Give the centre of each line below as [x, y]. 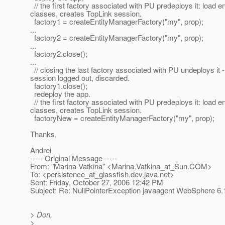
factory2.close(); [59, 54]
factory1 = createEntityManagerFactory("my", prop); [117, 22]
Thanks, [43, 134]
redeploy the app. [60, 94]
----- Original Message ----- [74, 158]
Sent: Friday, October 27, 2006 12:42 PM [97, 182]
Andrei [41, 150]
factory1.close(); [59, 86]
